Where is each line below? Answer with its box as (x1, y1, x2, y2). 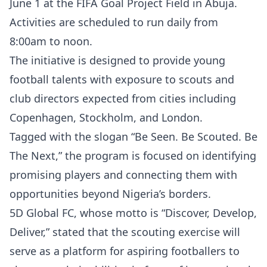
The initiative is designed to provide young (10, 53, 225, 67)
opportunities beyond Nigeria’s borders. (10, 187, 211, 201)
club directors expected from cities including (10, 91, 236, 105)
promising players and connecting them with (10, 167, 237, 182)
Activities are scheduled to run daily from (10, 15, 218, 29)
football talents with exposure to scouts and (10, 72, 234, 86)
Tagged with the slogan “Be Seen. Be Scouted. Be (10, 129, 257, 144)
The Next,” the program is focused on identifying (10, 148, 256, 163)
